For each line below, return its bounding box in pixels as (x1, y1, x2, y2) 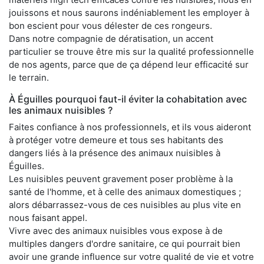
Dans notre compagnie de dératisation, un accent (9, 32, 213, 44)
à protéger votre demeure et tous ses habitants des (9, 134, 223, 146)
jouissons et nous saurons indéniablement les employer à (9, 6, 249, 18)
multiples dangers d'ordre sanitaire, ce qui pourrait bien (9, 237, 240, 249)
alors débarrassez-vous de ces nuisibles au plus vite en (9, 199, 241, 210)
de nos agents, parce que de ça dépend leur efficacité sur (9, 58, 249, 70)
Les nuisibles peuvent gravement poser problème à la (9, 173, 233, 184)
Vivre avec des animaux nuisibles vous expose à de (9, 225, 223, 236)
